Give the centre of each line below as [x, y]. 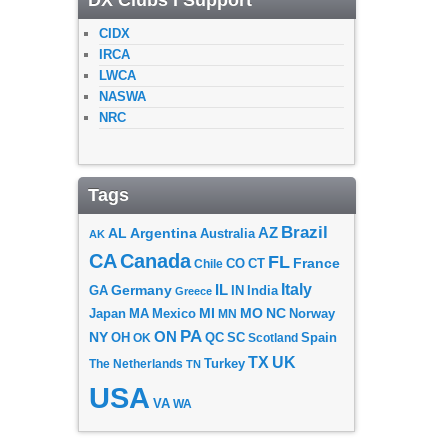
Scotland [273, 337]
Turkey [224, 363]
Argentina [163, 232]
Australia [227, 233]
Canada [155, 260]
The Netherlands [136, 363]
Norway [312, 313]
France [316, 262]
